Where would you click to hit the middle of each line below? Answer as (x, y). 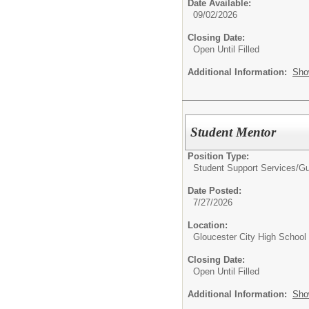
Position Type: (218, 156)
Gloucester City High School (250, 237)
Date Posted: (215, 190)
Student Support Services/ (246, 168)
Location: (208, 225)
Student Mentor (233, 132)
